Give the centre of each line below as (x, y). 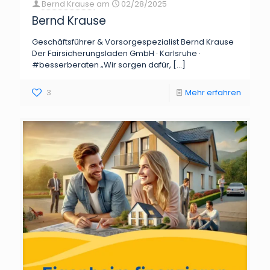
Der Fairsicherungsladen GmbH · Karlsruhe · (116, 53)
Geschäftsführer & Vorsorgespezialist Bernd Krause (133, 42)
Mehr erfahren (213, 92)
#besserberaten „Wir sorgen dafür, (102, 64)
